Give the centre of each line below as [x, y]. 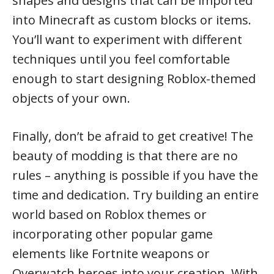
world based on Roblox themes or [109, 214]
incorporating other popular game [113, 234]
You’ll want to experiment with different [127, 39]
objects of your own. [71, 98]
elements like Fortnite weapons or [111, 254]
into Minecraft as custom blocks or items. [132, 20]
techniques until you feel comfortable [121, 59]
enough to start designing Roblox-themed [134, 79]
